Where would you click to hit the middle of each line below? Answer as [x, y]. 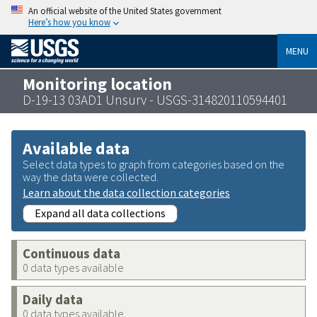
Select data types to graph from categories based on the [154, 164]
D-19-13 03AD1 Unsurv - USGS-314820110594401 [155, 99]
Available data [76, 148]
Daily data [53, 299]
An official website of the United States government [125, 11]
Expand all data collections [100, 213]
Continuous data [71, 253]
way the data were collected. [91, 177]
